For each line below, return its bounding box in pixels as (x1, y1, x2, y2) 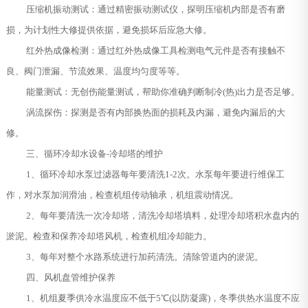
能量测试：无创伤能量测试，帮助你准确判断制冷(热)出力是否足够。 (25, 86, 300, 97)
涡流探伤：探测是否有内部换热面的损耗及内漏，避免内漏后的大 (25, 107, 285, 118)
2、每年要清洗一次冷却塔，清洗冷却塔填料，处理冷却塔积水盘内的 (25, 210, 299, 221)
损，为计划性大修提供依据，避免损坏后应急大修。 (5, 24, 212, 35)
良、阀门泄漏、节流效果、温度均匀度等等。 (5, 65, 185, 76)
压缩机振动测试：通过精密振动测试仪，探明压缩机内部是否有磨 (25, 3, 285, 14)
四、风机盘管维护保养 (25, 272, 115, 283)
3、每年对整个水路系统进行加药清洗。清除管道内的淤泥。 (25, 251, 263, 262)
